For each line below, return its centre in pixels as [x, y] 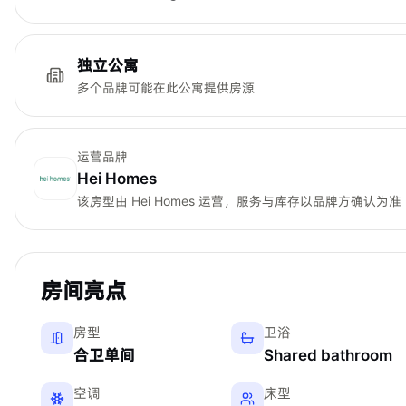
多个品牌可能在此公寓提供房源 [166, 87]
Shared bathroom [328, 355]
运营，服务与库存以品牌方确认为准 [298, 200]
